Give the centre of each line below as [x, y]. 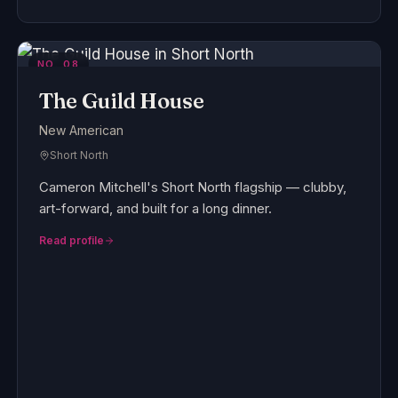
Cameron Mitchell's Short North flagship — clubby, [192, 187]
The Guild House [121, 101]
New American [81, 131]
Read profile [71, 241]
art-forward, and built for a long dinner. [155, 209]
